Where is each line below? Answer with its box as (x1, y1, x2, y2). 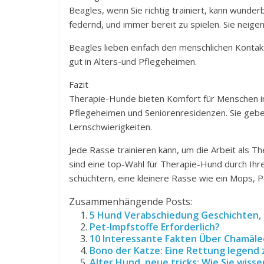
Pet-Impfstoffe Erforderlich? (90, 220, 220, 234)
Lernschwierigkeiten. (69, 121, 152, 133)
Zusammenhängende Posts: (69, 195, 192, 209)
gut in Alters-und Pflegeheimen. (69, 55, 197, 68)
